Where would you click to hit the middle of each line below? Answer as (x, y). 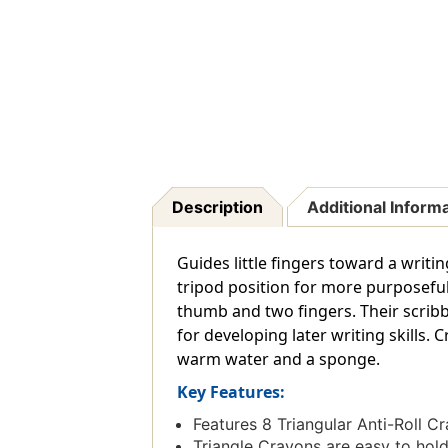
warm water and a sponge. (278, 359)
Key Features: (230, 392)
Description (217, 207)
